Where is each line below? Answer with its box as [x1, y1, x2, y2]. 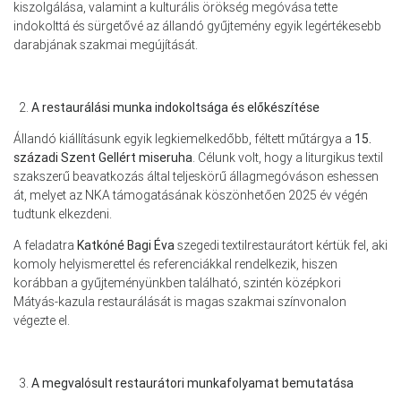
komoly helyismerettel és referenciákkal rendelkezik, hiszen [13, 255, 337, 272]
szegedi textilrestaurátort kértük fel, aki [175, 236, 388, 253]
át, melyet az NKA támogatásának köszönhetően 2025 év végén [13, 186, 368, 203]
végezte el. [13, 311, 70, 328]
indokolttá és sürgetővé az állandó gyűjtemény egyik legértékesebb [13, 17, 381, 34]
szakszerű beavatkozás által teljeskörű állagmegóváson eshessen [13, 167, 379, 184]
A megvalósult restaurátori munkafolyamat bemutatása [31, 374, 354, 391]
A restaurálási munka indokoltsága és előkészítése [31, 98, 320, 115]
